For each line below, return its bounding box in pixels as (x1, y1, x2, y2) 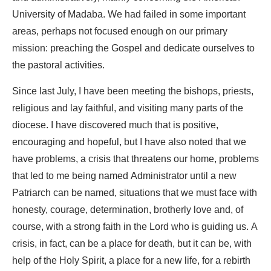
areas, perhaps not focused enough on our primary (12, 21, 227, 42)
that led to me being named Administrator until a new (12, 166, 237, 187)
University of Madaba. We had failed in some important (12, 4, 246, 25)
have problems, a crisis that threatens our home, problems (12, 149, 259, 170)
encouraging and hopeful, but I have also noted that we (12, 132, 246, 153)
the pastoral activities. (12, 55, 105, 76)
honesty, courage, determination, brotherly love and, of (12, 200, 243, 221)
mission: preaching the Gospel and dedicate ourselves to (12, 38, 255, 59)
